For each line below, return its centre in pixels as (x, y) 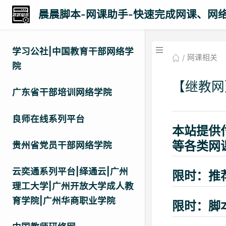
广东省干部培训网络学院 (62, 92)
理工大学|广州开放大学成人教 (73, 186)
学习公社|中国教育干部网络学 (73, 51)
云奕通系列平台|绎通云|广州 (70, 171)
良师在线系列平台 (48, 119)
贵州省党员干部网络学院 (62, 145)
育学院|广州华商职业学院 (64, 200)
